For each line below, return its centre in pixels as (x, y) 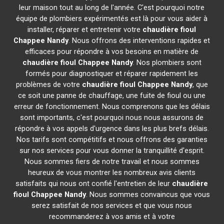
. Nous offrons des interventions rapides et (139, 40)
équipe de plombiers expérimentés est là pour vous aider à (112, 18)
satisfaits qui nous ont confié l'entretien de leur (94, 183)
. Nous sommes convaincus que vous (148, 194)
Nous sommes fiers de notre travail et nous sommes (112, 161)
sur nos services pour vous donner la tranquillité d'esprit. (112, 150)
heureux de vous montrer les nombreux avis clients (112, 172)
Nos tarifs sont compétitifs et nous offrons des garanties (112, 139)
